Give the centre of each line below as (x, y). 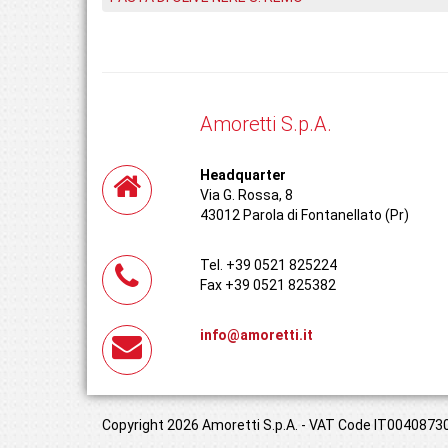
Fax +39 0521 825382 (267, 285)
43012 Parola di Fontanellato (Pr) (304, 215)
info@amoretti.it (256, 335)
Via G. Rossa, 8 (246, 195)
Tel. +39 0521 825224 (268, 265)
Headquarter (242, 175)
